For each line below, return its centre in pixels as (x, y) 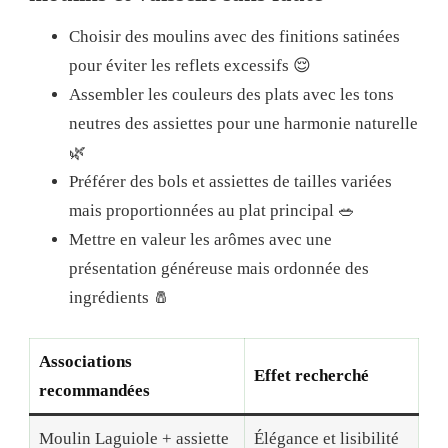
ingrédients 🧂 (119, 298)
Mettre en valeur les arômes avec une (200, 240)
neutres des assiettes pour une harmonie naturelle (243, 124)
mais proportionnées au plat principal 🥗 (212, 211)
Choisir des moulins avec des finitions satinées (234, 37)
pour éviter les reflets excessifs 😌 (190, 66)
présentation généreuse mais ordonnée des (219, 269)
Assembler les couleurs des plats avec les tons (231, 95)
